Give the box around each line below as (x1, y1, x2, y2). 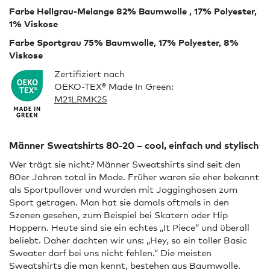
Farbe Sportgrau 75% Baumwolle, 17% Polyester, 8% (9, 37, 239, 48)
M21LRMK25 (54, 93, 107, 105)
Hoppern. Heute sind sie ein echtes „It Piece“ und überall (9, 222, 250, 233)
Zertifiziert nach (54, 68, 125, 80)
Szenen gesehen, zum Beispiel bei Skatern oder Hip (9, 209, 228, 221)
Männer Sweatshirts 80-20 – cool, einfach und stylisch (9, 139, 259, 152)
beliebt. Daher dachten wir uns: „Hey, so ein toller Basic (9, 234, 247, 246)
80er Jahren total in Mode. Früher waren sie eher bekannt (9, 171, 259, 183)
